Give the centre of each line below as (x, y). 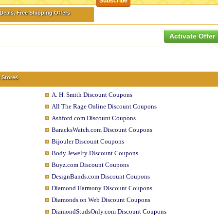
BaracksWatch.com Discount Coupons (102, 130)
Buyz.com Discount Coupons (90, 165)
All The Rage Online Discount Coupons (104, 106)
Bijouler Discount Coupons (88, 141)
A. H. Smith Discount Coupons (92, 95)
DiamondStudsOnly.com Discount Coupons (109, 211)
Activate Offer (192, 36)
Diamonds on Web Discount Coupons (101, 200)
